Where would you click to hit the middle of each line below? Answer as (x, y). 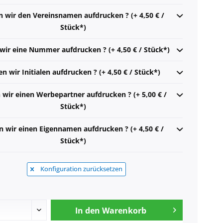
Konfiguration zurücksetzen (81, 169)
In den (88, 211)
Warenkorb (124, 211)
